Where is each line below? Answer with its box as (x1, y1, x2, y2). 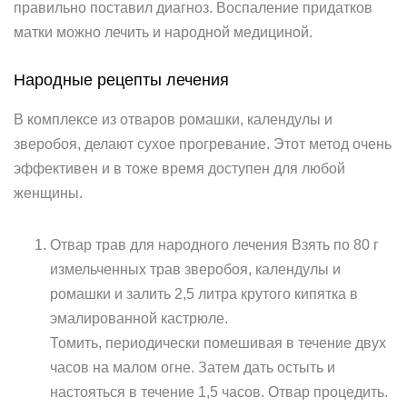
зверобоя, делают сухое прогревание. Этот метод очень (14, 136, 392, 152)
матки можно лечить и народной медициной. (14, 25, 313, 40)
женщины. (14, 185, 83, 201)
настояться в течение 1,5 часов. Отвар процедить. (50, 384, 388, 400)
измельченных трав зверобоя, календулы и (50, 262, 341, 277)
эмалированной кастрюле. (50, 311, 228, 326)
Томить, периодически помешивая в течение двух (50, 335, 386, 351)
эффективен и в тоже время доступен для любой (14, 161, 345, 176)
